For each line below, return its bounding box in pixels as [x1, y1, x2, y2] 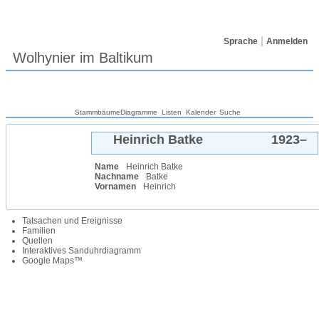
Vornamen [95, 182, 136, 192]
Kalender [186, 108, 216, 116]
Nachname [95, 172, 139, 182]
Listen [162, 108, 182, 116]
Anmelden [266, 36, 308, 46]
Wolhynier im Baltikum [13, 50, 153, 66]
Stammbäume [75, 108, 120, 116]
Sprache [224, 36, 258, 46]
